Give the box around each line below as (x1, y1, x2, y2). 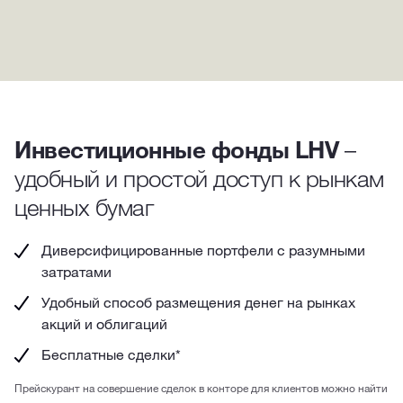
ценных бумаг (14, 191, 153, 222)
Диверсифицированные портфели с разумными (41, 240, 365, 259)
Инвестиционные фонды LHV (14, 133, 338, 165)
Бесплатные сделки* (41, 345, 181, 363)
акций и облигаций (41, 314, 167, 333)
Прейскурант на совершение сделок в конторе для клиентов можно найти (14, 380, 388, 395)
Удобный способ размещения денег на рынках (41, 292, 355, 311)
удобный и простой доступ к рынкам (14, 162, 384, 193)
